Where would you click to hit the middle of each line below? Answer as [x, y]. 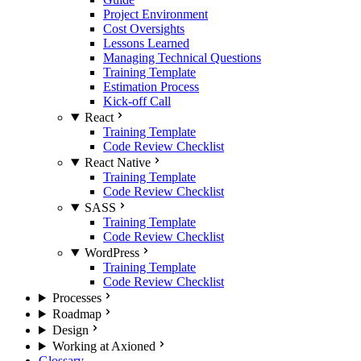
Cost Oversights [144, 29]
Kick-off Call [137, 101]
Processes [77, 298]
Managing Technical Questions [182, 58]
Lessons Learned [146, 43]
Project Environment [156, 14]
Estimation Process [151, 87]
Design [70, 330]
